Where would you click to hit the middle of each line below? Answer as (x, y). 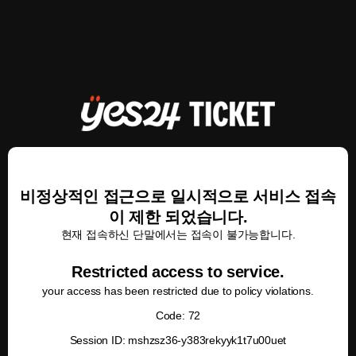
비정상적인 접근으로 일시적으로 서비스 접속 (178, 196)
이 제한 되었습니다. (178, 217)
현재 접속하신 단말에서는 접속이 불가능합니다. (178, 234)
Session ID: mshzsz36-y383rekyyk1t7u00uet (178, 340)
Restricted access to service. (178, 272)
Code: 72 (178, 315)
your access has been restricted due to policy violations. (178, 291)
